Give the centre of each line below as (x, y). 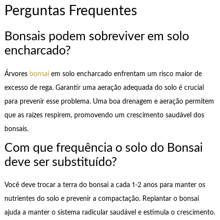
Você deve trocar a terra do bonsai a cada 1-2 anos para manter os (105, 185)
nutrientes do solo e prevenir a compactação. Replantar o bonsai (101, 199)
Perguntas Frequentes (70, 11)
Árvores (17, 74)
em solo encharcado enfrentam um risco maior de (125, 74)
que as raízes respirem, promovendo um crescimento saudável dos (104, 115)
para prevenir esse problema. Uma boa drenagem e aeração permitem (109, 101)
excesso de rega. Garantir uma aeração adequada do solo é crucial (104, 88)
